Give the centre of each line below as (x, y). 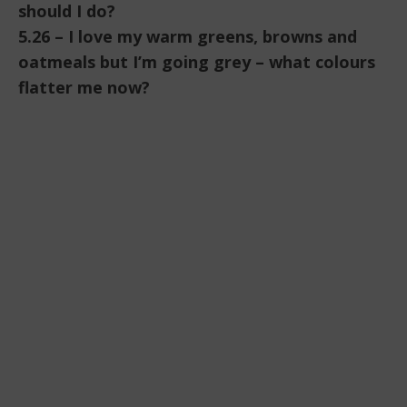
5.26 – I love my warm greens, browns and (188, 37)
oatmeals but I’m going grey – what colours (197, 62)
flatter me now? (84, 88)
